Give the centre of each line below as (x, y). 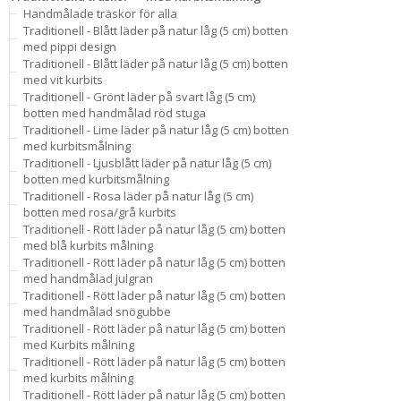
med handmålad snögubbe (97, 311)
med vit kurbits (63, 80)
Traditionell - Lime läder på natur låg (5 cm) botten (156, 130)
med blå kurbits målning (88, 245)
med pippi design (70, 47)
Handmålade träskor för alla (100, 13)
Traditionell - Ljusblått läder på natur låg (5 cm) (147, 163)
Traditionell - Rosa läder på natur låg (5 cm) (138, 196)
